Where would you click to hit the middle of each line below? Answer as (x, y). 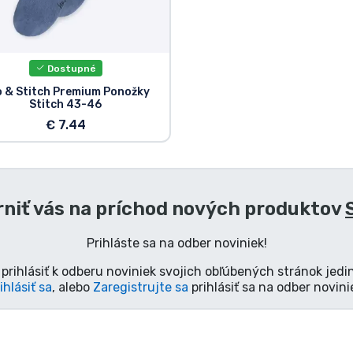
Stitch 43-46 (66, 104)
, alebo (72, 287)
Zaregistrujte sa (140, 287)
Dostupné (70, 68)
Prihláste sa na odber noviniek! (176, 243)
